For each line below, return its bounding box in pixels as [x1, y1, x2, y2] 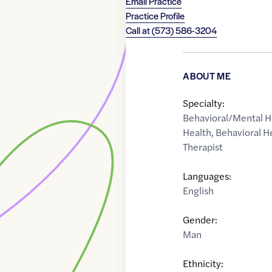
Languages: [183, 169, 232, 183]
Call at [126, 24, 152, 37]
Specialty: [183, 96, 225, 110]
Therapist [183, 140, 223, 154]
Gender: [183, 212, 218, 227]
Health [183, 125, 212, 140]
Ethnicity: [183, 256, 224, 271]
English [183, 183, 214, 198]
